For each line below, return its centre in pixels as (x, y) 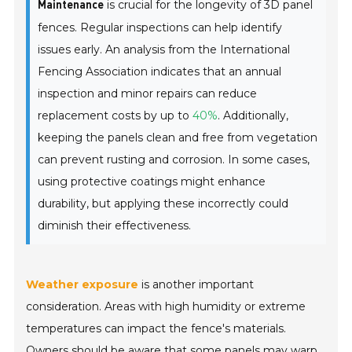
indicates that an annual (215, 72)
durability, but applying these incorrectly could (163, 204)
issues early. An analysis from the (129, 50)
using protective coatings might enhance (152, 182)
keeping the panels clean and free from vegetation (178, 138)
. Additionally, (253, 116)
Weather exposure (82, 285)
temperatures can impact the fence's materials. (156, 329)
